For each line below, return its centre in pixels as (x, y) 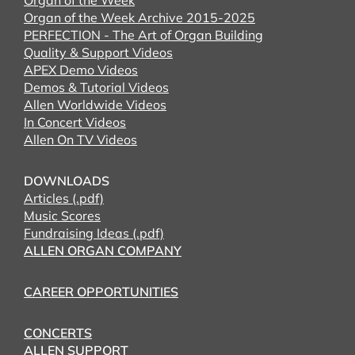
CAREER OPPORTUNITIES (101, 292)
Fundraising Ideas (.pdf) (94, 233)
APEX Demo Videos (81, 70)
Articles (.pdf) (64, 198)
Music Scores (62, 216)
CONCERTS (58, 333)
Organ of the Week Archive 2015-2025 (139, 17)
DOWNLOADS (67, 181)
